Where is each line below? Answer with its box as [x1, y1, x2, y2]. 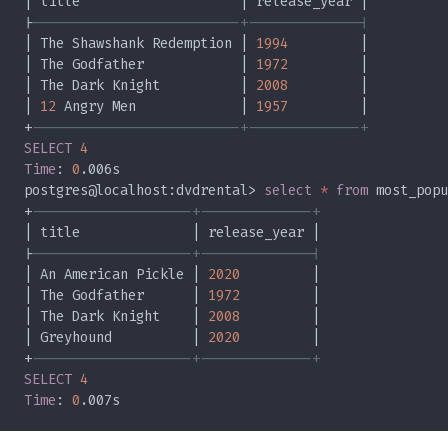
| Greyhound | [24, 328, 208, 348]
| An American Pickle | [24, 265, 208, 285]
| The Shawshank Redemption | [24, 34, 256, 54]
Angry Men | [56, 97, 256, 117]
